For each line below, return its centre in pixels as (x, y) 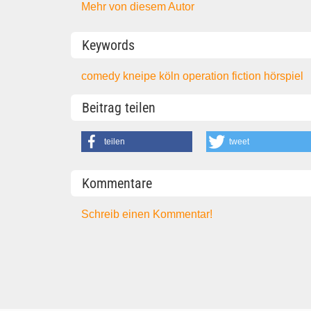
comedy (102, 76)
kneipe (141, 76)
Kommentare (117, 183)
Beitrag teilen (119, 108)
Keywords (108, 45)
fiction (248, 76)
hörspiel (284, 76)
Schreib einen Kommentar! (147, 214)
